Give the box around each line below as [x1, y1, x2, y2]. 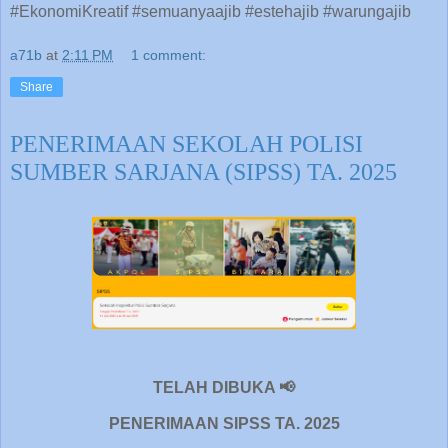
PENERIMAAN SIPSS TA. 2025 [108, 414, 340, 432]
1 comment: [131, 46, 207, 63]
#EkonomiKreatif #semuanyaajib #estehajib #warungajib [10, 2, 411, 20]
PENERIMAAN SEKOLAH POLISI [10, 130, 363, 157]
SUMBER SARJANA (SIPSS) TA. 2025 [10, 158, 397, 185]
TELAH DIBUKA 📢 [153, 379, 295, 397]
